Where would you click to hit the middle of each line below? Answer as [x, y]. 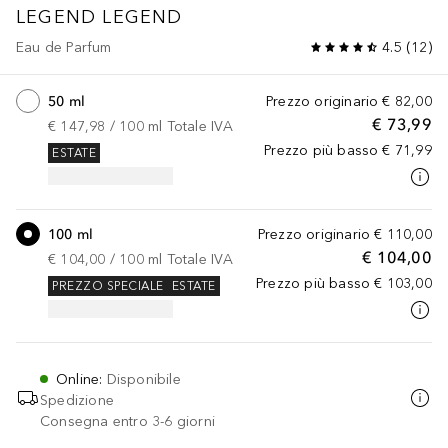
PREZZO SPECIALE [108, 286]
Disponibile [143, 379]
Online [78, 379]
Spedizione [77, 400]
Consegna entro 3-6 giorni [127, 421]
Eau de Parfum [64, 47]
